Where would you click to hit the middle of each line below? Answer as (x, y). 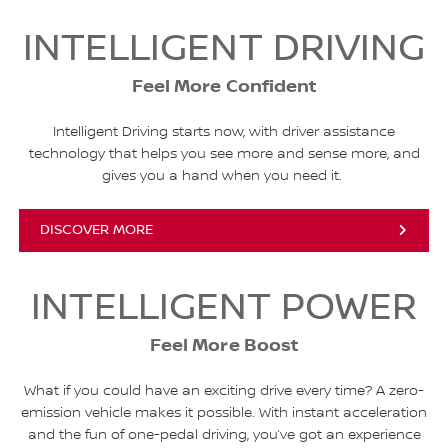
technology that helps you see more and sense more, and (224, 154)
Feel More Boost (224, 346)
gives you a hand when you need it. (224, 176)
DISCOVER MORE (97, 230)
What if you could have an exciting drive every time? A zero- (224, 391)
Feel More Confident (224, 86)
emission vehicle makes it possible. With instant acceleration (224, 413)
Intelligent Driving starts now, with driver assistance (224, 132)
